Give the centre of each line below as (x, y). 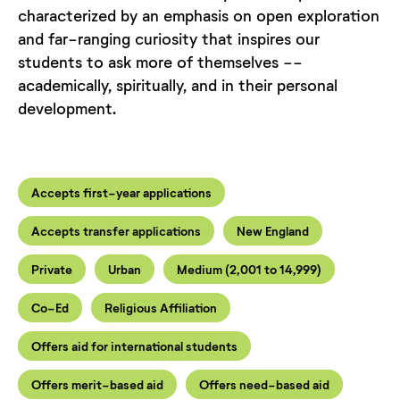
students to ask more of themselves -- (160, 61)
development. (69, 108)
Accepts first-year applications (121, 192)
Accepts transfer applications (116, 230)
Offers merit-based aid (97, 384)
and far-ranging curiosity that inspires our (169, 38)
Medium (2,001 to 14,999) (249, 269)
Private (52, 269)
